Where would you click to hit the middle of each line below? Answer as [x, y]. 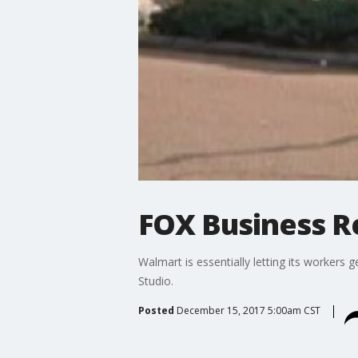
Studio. [155, 280]
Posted [156, 310]
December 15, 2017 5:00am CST [248, 310]
